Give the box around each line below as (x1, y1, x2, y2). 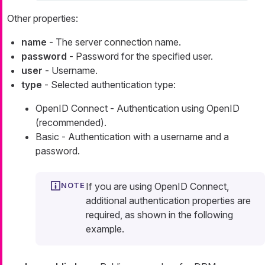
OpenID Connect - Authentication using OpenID (35, 102, 240, 115)
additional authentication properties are (86, 195, 251, 207)
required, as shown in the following (86, 209, 233, 221)
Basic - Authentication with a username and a (35, 131, 229, 143)
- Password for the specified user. (67, 50, 213, 63)
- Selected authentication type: (42, 79, 176, 91)
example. (86, 223, 124, 235)
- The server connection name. (47, 36, 181, 49)
